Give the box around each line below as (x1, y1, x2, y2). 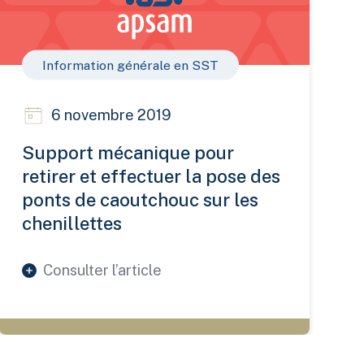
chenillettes (22, 213, 123, 235)
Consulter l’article (43, 262, 162, 279)
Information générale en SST (42, 57, 219, 73)
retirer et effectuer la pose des (22, 166, 281, 188)
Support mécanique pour (22, 142, 235, 164)
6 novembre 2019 (51, 106, 172, 124)
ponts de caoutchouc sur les (22, 189, 259, 211)
